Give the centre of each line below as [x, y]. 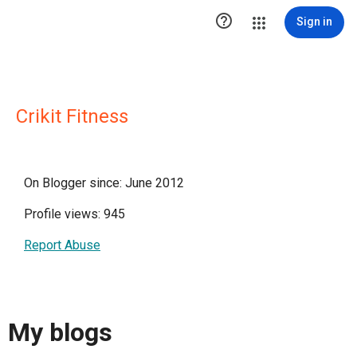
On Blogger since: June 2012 [104, 183]
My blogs [60, 333]
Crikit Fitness [72, 116]
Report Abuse [62, 245]
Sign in [314, 22]
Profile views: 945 [75, 214]
